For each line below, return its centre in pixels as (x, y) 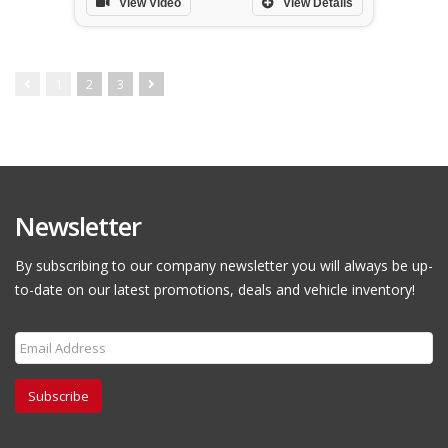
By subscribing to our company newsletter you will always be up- (224, 265)
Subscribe (58, 396)
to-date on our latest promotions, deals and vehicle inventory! (215, 289)
